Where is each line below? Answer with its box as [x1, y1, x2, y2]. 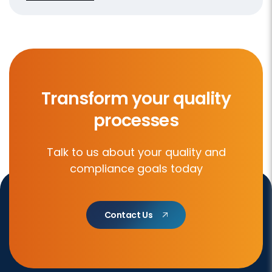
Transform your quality [41, 86, 231, 110]
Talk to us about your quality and [46, 144, 226, 160]
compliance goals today [69, 160, 203, 176]
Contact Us [104, 208, 153, 221]
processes [93, 108, 178, 132]
